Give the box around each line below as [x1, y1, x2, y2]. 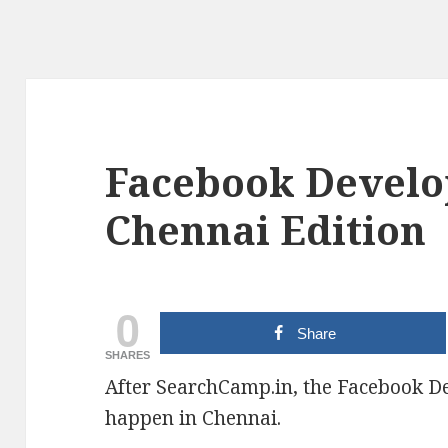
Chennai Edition [105, 203, 427, 257]
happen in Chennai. [105, 405, 282, 432]
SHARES [105, 349, 151, 362]
